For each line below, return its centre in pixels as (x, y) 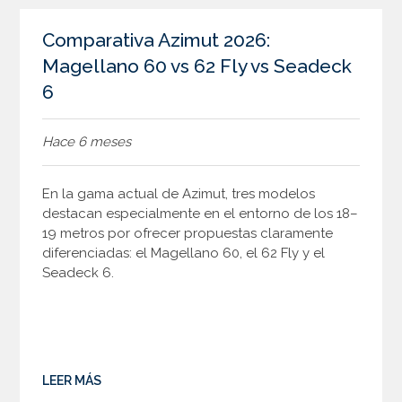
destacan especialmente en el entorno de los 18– (201, 213)
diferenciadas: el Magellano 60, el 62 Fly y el (184, 253)
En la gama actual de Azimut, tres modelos (179, 193)
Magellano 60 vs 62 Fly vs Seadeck (197, 66)
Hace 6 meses (87, 141)
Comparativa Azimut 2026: (157, 39)
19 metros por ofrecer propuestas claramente (188, 233)
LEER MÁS (72, 380)
